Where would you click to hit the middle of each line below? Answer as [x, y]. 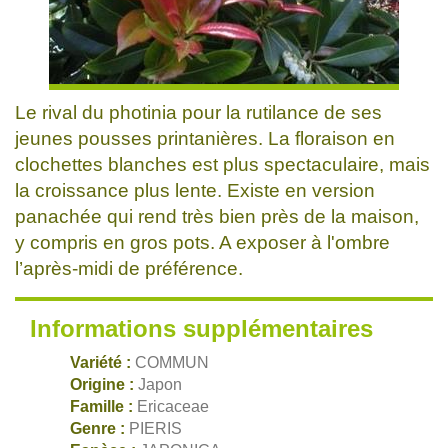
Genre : [99, 428]
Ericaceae [173, 406]
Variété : [102, 362]
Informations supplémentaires [201, 328]
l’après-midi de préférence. [129, 268]
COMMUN [172, 362]
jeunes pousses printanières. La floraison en [205, 138]
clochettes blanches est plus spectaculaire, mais [222, 164]
